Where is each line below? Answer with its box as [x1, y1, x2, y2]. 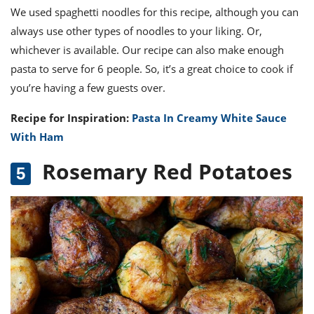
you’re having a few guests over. [11, 80, 165, 95]
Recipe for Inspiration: [11, 110, 132, 125]
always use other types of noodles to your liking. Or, [11, 23, 262, 38]
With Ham [11, 129, 64, 144]
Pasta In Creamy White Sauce [132, 110, 287, 125]
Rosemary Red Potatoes [41, 156, 292, 186]
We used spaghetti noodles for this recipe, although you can [11, 4, 299, 19]
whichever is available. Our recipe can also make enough [11, 42, 284, 57]
